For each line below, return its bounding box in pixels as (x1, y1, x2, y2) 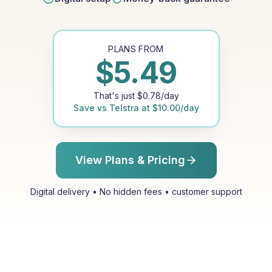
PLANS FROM (108, 44, 164, 54)
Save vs (73, 103, 109, 113)
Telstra (109, 103, 139, 113)
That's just (93, 90, 137, 101)
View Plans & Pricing (75, 154, 185, 166)
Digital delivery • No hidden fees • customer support (30, 186, 242, 197)
